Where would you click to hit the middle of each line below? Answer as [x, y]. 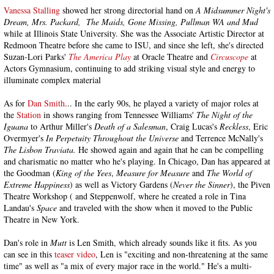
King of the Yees [83, 173]
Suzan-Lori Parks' [36, 57]
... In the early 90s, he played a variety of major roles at [162, 103]
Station [29, 115]
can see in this [29, 254]
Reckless [234, 126]
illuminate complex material [52, 80]
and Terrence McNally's [222, 138]
